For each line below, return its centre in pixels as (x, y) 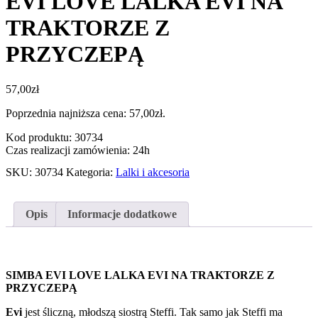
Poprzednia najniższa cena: (67, 113)
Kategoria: (91, 172)
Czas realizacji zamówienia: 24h (78, 150)
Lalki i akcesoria (153, 172)
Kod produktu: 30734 (54, 137)
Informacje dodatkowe (122, 214)
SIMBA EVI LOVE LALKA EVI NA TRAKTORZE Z (140, 275)
